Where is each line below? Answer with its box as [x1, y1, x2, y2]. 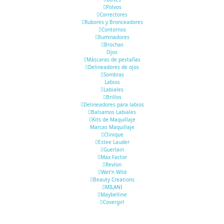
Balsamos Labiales [91, 108, 136, 115]
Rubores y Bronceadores [84, 18, 143, 25]
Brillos [105, 93, 121, 100]
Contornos [101, 26, 126, 33]
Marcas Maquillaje [89, 123, 134, 130]
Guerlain [103, 146, 124, 153]
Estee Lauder [97, 138, 129, 145]
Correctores [99, 11, 127, 18]
